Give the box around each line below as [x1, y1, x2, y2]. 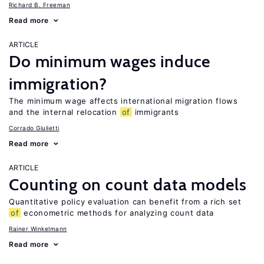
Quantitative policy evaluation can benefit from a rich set [9, 197, 242, 206]
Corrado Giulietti [9, 124, 60, 131]
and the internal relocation [9, 107, 120, 117]
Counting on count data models [9, 174, 247, 194]
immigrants [132, 107, 179, 117]
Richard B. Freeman [9, 1, 70, 8]
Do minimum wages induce [9, 51, 211, 71]
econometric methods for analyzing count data [21, 208, 214, 217]
